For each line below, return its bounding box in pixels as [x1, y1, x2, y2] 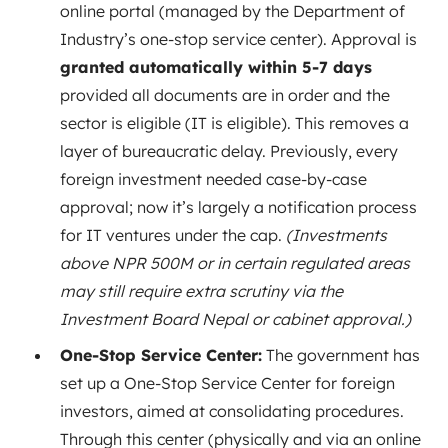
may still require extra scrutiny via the [60, 280, 343, 301]
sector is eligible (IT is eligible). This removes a [60, 112, 409, 133]
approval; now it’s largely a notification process [60, 196, 417, 217]
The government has [262, 344, 420, 365]
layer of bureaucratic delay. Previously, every [60, 140, 398, 161]
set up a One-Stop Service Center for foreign [60, 372, 395, 393]
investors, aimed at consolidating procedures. [60, 400, 404, 421]
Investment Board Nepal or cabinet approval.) [60, 308, 411, 329]
